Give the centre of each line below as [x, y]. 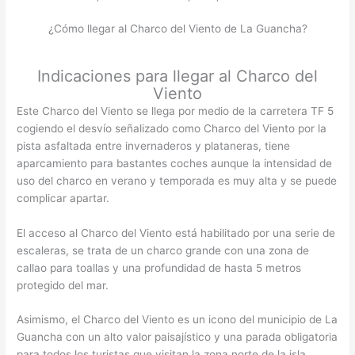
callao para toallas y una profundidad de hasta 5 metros [159, 267]
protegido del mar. [63, 285]
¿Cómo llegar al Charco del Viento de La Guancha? [177, 29]
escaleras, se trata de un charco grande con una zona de [163, 250]
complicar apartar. [63, 198]
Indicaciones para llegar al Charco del [177, 76]
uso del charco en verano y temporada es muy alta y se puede [177, 180]
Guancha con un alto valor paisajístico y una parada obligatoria [177, 337]
